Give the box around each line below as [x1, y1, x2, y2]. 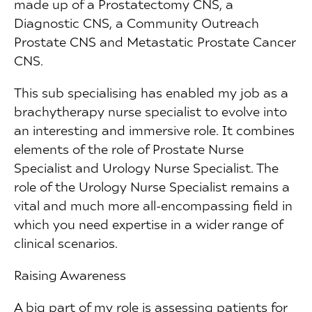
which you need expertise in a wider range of [14, 215, 283, 232]
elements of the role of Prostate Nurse [14, 140, 244, 157]
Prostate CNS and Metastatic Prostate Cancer [14, 33, 295, 49]
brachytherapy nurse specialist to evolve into [14, 102, 287, 119]
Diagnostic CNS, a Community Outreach [14, 14, 259, 31]
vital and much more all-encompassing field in [14, 196, 292, 213]
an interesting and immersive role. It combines [14, 121, 295, 138]
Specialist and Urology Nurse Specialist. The [14, 159, 279, 175]
